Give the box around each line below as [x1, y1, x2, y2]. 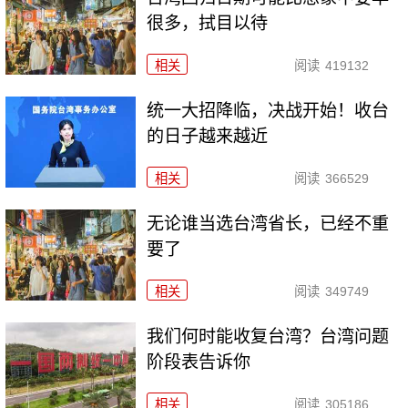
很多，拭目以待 [147, 14, 269, 34]
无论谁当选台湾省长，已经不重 [147, 214, 390, 234]
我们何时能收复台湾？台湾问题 [147, 327, 390, 347]
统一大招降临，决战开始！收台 [147, 101, 390, 121]
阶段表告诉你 [147, 352, 251, 372]
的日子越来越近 [147, 127, 269, 147]
